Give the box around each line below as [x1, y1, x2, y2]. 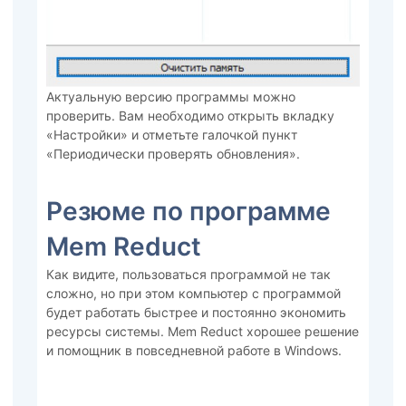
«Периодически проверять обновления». [45, 145, 300, 161]
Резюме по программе [45, 196, 331, 227]
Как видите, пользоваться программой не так [45, 266, 331, 283]
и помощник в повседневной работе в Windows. [45, 343, 342, 359]
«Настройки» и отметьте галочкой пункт [45, 126, 297, 142]
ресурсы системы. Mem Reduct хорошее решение [45, 324, 359, 340]
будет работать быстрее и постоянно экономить [45, 304, 346, 321]
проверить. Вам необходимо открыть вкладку [45, 107, 334, 123]
